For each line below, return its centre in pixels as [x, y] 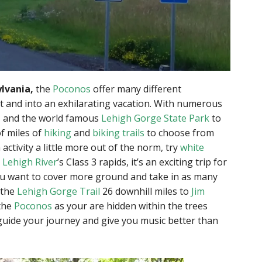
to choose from [179, 133]
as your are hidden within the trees [130, 206]
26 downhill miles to [146, 192]
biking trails [118, 133]
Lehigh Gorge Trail [58, 192]
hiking [58, 133]
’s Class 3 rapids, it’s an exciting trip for [142, 162]
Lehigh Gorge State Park [155, 118]
